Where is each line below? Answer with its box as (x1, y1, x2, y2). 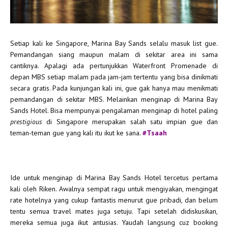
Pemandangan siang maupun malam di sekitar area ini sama (10, 49, 218, 59)
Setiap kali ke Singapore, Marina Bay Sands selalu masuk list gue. (10, 38, 218, 48)
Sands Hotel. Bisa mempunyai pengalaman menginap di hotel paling (10, 105, 218, 115)
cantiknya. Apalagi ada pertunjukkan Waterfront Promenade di (10, 61, 218, 70)
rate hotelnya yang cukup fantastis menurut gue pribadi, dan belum (10, 195, 218, 205)
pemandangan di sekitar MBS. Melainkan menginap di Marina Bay (10, 94, 218, 104)
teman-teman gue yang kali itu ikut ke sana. (10, 128, 142, 137)
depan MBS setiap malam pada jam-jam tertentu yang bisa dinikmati (10, 72, 218, 81)
